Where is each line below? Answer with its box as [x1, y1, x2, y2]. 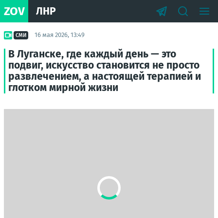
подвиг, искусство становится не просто [8, 59, 200, 72]
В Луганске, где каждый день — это [8, 48, 176, 60]
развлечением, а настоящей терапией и [8, 70, 201, 83]
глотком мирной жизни [8, 81, 118, 94]
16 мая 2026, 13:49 [35, 31, 85, 38]
